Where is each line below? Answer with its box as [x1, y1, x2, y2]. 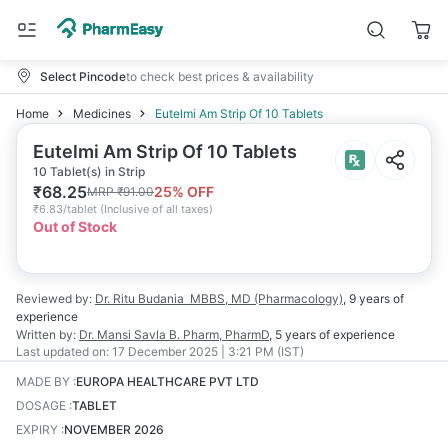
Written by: [16, 327, 76, 342]
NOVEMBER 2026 [64, 422, 164, 437]
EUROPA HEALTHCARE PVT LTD [76, 374, 259, 389]
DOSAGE [16, 398, 66, 413]
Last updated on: [16, 344, 109, 359]
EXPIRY [16, 422, 58, 437]
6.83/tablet [39, 202, 97, 216]
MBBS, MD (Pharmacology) [190, 291, 343, 306]
